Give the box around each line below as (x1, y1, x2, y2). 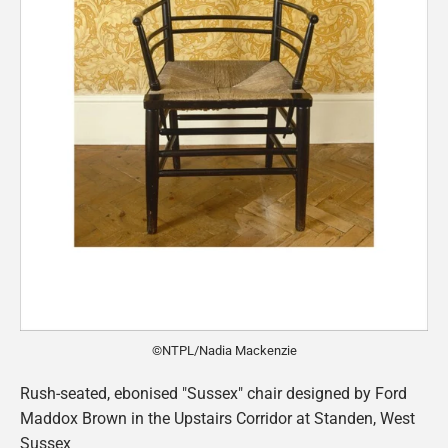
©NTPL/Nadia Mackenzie (151, 342, 297, 358)
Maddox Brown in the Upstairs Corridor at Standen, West (20, 408, 415, 428)
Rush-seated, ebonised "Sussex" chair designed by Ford (20, 383, 407, 403)
